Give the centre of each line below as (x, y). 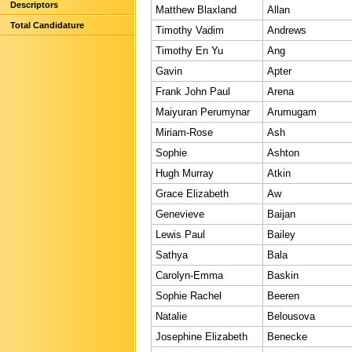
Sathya (172, 255)
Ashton (283, 152)
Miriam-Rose (184, 132)
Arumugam (292, 112)
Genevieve (180, 214)
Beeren (283, 295)
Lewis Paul (180, 234)
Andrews (287, 30)
